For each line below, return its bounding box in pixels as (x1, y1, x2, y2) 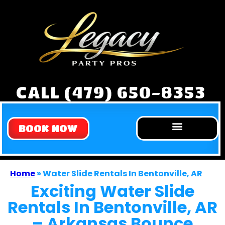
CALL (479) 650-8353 (15, 81, 205, 102)
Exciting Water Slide (31, 180, 194, 203)
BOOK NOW (19, 122, 78, 134)
